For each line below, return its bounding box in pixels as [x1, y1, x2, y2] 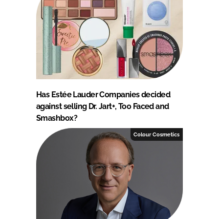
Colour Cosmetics [133, 131, 180, 137]
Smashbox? [36, 113, 77, 123]
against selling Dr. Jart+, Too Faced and [36, 101, 169, 111]
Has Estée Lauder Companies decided [36, 89, 170, 99]
